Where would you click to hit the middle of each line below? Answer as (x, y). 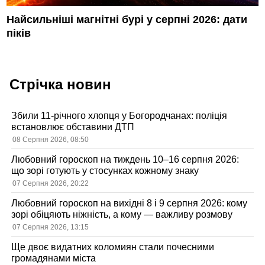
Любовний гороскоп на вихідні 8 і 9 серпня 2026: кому (130, 203)
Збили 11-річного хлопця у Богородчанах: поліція (119, 115)
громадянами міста (54, 258)
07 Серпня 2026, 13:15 (51, 227)
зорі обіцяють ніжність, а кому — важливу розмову (122, 214)
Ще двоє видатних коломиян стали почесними (113, 247)
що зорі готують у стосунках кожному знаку (105, 170)
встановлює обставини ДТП (73, 127)
